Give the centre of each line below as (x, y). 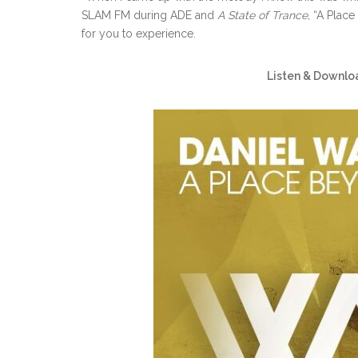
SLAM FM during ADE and (149, 15)
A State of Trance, (264, 15)
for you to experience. (139, 34)
